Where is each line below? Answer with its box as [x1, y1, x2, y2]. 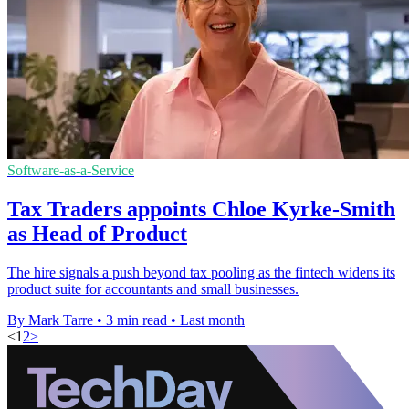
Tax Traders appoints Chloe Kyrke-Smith [7, 196, 395, 221]
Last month [180, 311, 245, 328]
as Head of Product [7, 221, 187, 246]
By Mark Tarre [7, 311, 93, 328]
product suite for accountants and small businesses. [7, 280, 299, 297]
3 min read [106, 311, 167, 328]
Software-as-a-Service [7, 163, 134, 179]
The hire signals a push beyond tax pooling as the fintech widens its [7, 264, 395, 280]
